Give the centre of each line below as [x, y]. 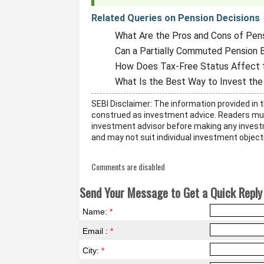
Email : [97, 231]
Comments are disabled [128, 166]
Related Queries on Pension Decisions [176, 18]
